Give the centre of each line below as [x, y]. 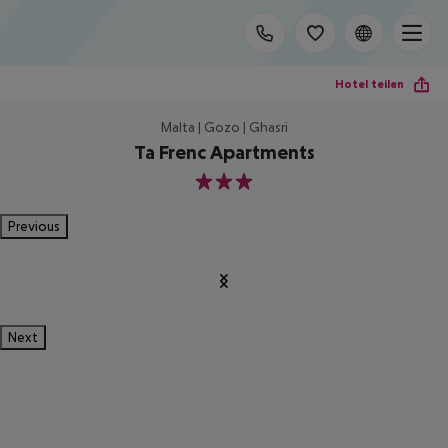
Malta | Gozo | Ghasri [224, 127]
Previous [34, 226]
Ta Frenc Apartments [224, 152]
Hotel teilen [369, 83]
